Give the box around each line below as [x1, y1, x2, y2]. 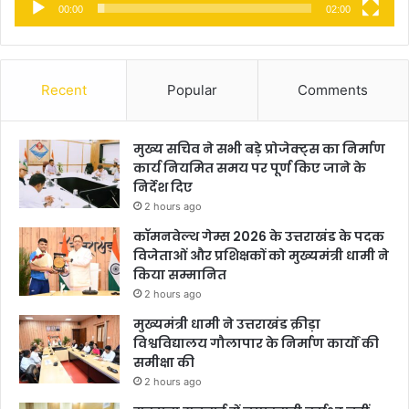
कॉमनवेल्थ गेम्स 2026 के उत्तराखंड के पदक [133, 226, 384, 246]
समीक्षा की [133, 352, 194, 372]
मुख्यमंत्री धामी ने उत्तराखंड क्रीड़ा [133, 314, 320, 333]
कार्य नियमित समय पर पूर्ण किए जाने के [133, 158, 366, 177]
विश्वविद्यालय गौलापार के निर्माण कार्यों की [133, 333, 379, 352]
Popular [166, 80, 217, 99]
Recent [40, 80, 87, 99]
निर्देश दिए [133, 177, 193, 196]
